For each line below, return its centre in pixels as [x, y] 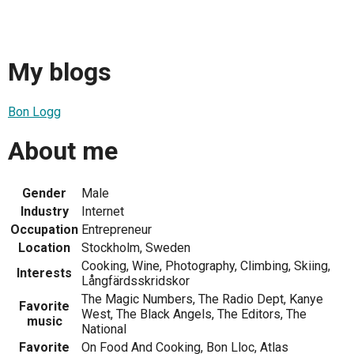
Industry [44, 211]
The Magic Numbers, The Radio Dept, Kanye [202, 299]
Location [44, 247]
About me [63, 151]
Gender [44, 193]
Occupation [44, 229]
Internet [103, 211]
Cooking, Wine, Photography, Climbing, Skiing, [206, 265]
